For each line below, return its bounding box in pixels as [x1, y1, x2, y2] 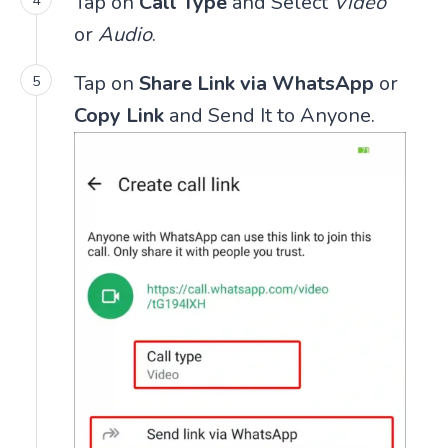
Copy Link [74, 101, 164, 129]
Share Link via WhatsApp [139, 69, 374, 97]
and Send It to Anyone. [164, 101, 375, 129]
